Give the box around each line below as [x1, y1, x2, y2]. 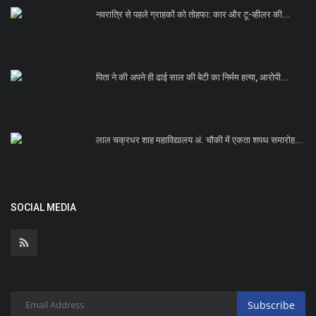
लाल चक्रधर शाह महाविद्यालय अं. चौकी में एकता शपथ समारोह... [96, 135, 303, 146]
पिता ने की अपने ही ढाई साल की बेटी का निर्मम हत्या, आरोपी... [96, 72, 289, 83]
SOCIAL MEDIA [11, 202, 76, 214]
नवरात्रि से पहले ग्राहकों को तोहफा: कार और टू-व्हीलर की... [96, 9, 291, 20]
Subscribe [248, 298, 295, 312]
